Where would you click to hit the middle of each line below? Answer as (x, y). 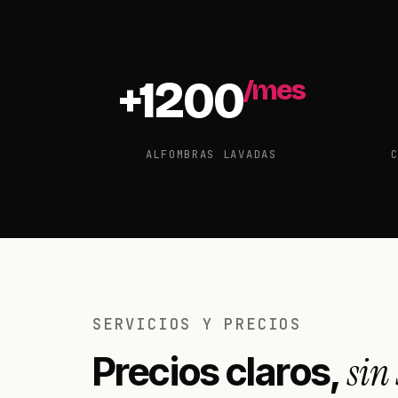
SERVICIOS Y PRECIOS (197, 324)
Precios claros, (220, 371)
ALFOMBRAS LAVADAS (211, 155)
